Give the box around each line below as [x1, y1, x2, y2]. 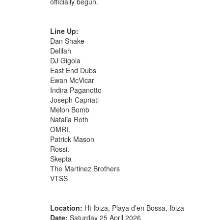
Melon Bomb [50, 104, 89, 114]
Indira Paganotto [50, 84, 102, 95]
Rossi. [50, 143, 69, 154]
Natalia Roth [50, 114, 88, 124]
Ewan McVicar [50, 75, 94, 85]
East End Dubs [50, 65, 96, 75]
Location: [50, 202, 82, 213]
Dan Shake [50, 35, 84, 46]
